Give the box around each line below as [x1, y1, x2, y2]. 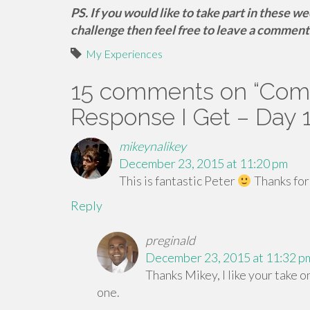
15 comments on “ [71, 77, 259, 105]
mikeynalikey [119, 138, 186, 154]
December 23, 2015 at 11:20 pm [119, 156, 288, 171]
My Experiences [86, 47, 163, 60]
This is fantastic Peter [119, 173, 237, 188]
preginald [145, 232, 195, 248]
